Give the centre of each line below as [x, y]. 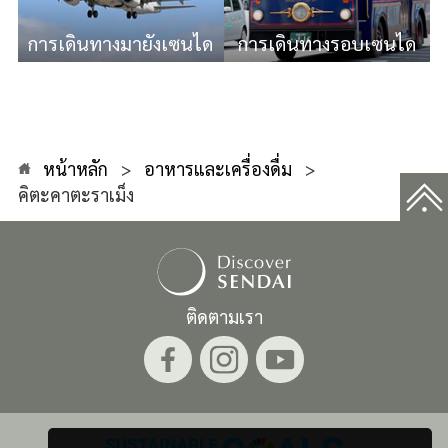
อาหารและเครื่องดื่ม [218, 169]
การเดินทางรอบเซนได [327, 42]
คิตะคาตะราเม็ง [75, 195]
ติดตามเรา [224, 316]
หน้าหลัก [75, 169]
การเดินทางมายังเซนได [121, 42]
